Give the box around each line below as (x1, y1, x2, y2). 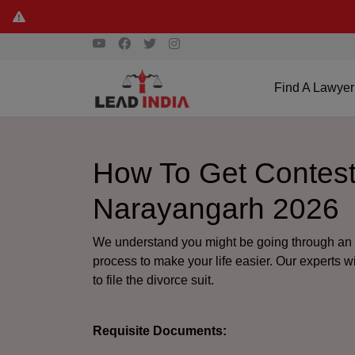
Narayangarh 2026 (93, 192, 339, 225)
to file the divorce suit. (93, 273, 214, 287)
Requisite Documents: (93, 323, 227, 338)
